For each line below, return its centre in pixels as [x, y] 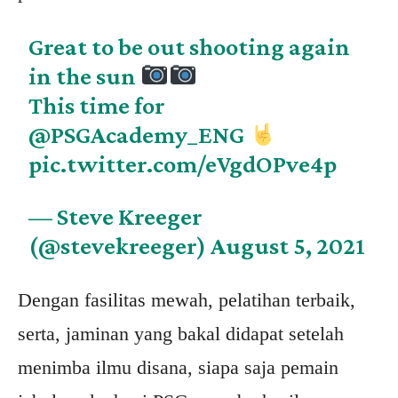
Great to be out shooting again [190, 47]
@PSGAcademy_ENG [137, 135]
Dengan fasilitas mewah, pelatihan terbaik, [187, 300]
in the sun [85, 76]
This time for [97, 106]
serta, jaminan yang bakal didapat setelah [181, 334]
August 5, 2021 [288, 246]
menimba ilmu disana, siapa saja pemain [178, 368]
